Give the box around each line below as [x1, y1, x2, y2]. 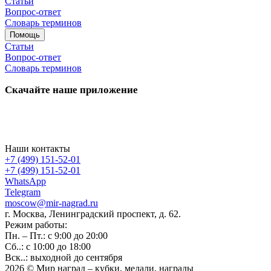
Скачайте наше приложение [5, 84, 138, 96]
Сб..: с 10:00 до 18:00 [5, 241, 91, 252]
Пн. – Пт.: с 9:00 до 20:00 [5, 230, 108, 241]
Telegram [5, 187, 41, 198]
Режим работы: [5, 220, 67, 230]
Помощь [10, 30, 40, 40]
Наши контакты [5, 143, 70, 154]
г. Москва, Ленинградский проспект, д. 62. [5, 209, 181, 220]
